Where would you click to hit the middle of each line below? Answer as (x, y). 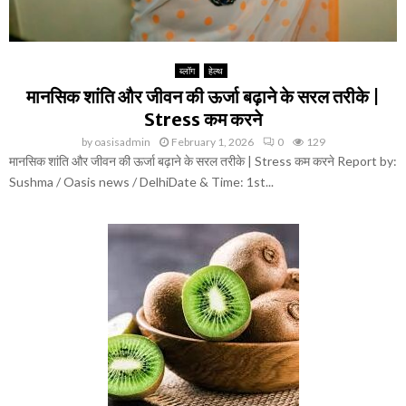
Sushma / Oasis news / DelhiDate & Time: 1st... (141, 181)
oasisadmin (122, 141)
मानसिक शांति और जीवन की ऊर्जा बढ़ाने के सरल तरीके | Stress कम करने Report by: (203, 160)
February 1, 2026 (212, 141)
